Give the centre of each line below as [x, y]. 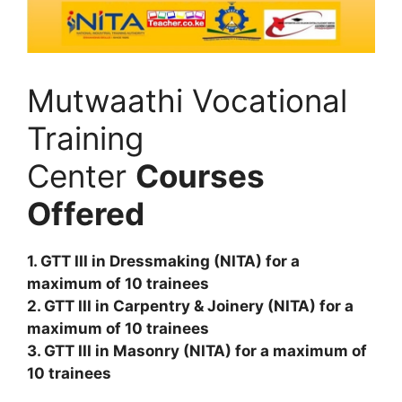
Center [81, 176]
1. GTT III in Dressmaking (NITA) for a [163, 262]
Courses [200, 176]
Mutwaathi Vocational [187, 101]
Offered [86, 214]
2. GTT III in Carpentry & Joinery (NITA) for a [190, 306]
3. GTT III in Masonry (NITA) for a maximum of [197, 351]
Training [85, 139]
